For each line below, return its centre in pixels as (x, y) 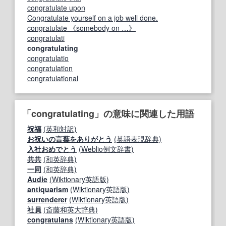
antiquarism (48, 189)
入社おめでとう (52, 149)
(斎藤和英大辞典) (71, 209)
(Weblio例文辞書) (106, 149)
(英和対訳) (60, 128)
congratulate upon (56, 7)
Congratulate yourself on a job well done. (93, 17)
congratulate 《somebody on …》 (81, 27)
